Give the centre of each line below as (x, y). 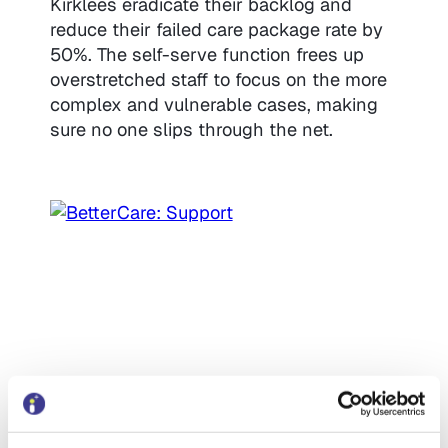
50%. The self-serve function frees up (206, 54)
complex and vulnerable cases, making (213, 104)
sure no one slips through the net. (191, 129)
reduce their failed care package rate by (216, 29)
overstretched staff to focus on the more (218, 79)
